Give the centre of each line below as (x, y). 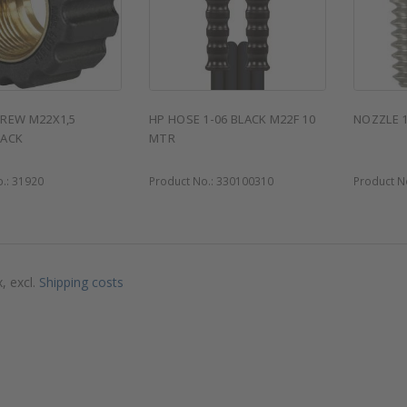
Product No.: (183, 181)
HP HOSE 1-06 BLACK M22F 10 (232, 119)
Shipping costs (81, 282)
